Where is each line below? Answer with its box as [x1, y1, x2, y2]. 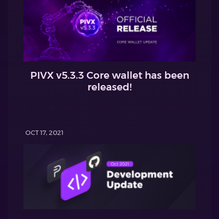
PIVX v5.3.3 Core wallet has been [30, 69, 189, 81]
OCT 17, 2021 [25, 129, 64, 137]
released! [88, 81, 131, 93]
